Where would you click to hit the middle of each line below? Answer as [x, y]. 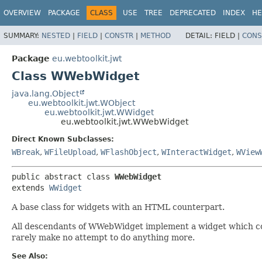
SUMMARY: [23, 35]
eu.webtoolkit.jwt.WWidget [99, 112]
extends [30, 187]
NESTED [56, 35]
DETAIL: [200, 35]
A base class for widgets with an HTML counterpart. [118, 207]
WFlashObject [129, 152]
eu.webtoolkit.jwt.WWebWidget [125, 121]
